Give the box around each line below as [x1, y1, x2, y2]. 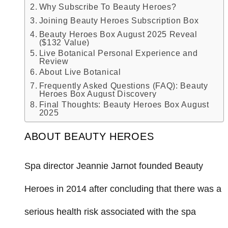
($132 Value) [39, 38, 92, 47]
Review [39, 56, 69, 66]
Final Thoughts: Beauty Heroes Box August [39, 100, 209, 109]
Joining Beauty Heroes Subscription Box [39, 16, 199, 25]
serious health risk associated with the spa [24, 207, 196, 217]
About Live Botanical [39, 67, 121, 77]
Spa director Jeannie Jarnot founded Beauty [24, 161, 203, 172]
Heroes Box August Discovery [39, 89, 157, 99]
